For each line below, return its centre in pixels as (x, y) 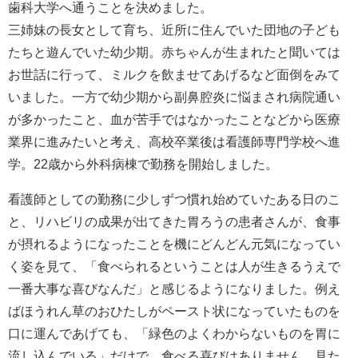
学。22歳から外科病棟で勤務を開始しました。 (143, 164)
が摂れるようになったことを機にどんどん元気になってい (174, 244)
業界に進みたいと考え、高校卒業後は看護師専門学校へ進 (174, 142)
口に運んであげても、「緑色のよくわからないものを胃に (174, 334)
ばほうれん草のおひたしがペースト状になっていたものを (174, 311)
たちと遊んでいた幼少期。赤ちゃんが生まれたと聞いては (174, 52)
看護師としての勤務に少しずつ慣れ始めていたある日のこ (174, 199)
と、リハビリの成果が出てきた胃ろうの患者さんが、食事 (174, 222)
